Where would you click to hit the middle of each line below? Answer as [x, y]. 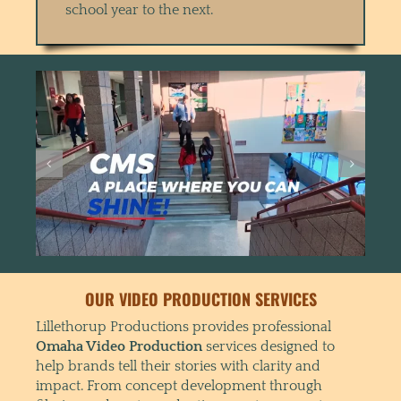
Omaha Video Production [119, 346]
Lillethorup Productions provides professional [183, 326]
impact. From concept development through [179, 385]
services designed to [268, 346]
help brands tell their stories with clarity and [178, 366]
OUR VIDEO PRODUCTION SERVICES [200, 299]
